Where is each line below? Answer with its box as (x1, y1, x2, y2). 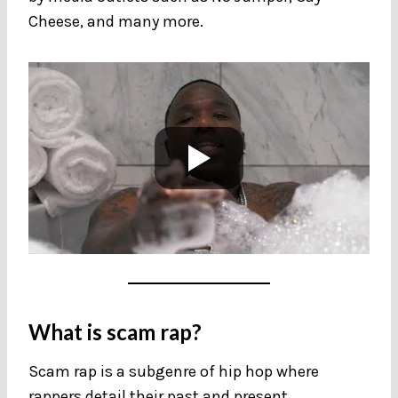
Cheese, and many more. (28, 11, 207, 31)
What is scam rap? (28, 318, 206, 345)
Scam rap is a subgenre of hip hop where (28, 361, 319, 381)
